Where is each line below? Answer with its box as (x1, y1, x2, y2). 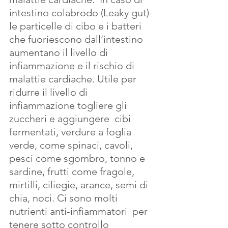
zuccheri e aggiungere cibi (9, 112, 133, 125)
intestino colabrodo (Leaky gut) (9, 6, 152, 19)
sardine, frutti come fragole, (9, 165, 137, 178)
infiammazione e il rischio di (9, 59, 137, 72)
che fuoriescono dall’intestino (9, 33, 146, 45)
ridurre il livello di (9, 85, 90, 98)
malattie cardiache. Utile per (9, 72, 139, 85)
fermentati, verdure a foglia (9, 125, 134, 138)
